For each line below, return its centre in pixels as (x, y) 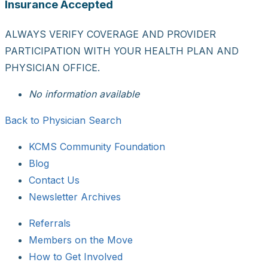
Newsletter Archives (75, 197)
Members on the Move (81, 240)
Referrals (50, 223)
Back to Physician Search (63, 120)
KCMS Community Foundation (97, 146)
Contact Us (54, 180)
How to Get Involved (76, 256)
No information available (84, 94)
